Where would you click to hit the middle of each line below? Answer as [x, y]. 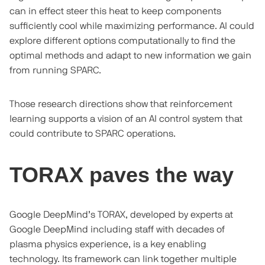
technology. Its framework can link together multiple [123, 259]
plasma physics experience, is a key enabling [108, 244]
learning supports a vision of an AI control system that [126, 119]
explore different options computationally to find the [122, 41]
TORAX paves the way [121, 175]
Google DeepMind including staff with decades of [117, 229]
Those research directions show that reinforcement [121, 104]
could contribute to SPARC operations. [92, 134]
